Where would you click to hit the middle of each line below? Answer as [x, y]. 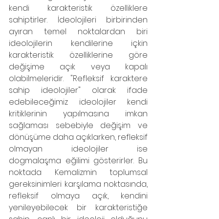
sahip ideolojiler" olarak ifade [78, 90]
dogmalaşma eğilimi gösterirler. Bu [78, 161]
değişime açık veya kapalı [78, 67]
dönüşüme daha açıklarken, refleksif [78, 137]
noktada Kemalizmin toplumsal [78, 172]
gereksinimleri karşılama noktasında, [78, 184]
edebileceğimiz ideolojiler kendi [78, 102]
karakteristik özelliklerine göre [78, 55]
